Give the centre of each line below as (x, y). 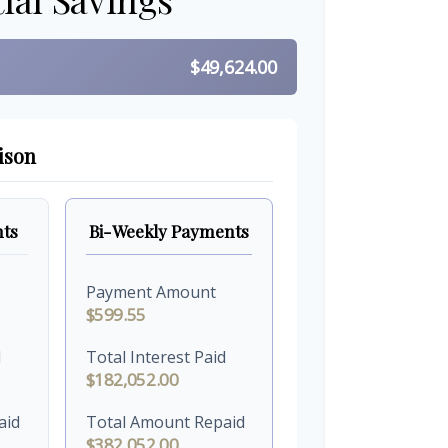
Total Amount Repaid (165, 422)
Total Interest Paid (155, 357)
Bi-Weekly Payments (168, 231)
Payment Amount (150, 292)
